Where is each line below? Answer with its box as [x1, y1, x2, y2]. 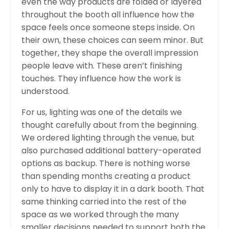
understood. [21, 85, 70, 97]
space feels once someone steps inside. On [21, 21, 195, 33]
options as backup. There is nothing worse [21, 157, 190, 169]
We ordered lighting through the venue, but [21, 131, 195, 144]
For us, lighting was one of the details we [21, 106, 182, 118]
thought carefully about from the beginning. [21, 119, 198, 131]
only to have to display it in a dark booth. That [21, 182, 204, 195]
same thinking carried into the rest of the [21, 195, 187, 208]
